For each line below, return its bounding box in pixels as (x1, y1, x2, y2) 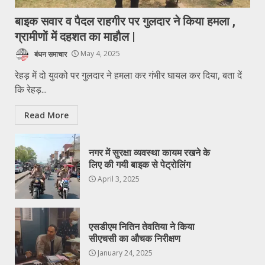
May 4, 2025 (79, 49, 120, 59)
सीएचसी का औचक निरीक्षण (89, 233, 180, 245)
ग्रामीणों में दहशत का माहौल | (15, 29, 135, 44)
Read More (24, 109, 69, 121)
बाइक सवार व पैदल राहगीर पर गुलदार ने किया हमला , (15, 14, 235, 28)
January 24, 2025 (96, 248, 153, 258)
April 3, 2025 (96, 174, 140, 185)
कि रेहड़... (15, 82, 47, 96)
